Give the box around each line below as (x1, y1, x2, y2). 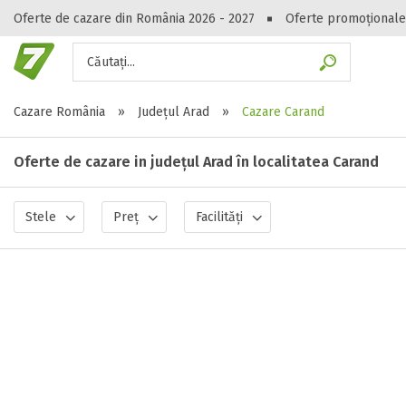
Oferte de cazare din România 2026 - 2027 (14, 11, 255, 26)
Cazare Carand (242, 104, 324, 120)
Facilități (196, 209, 243, 225)
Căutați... (87, 54, 135, 70)
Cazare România (14, 104, 105, 120)
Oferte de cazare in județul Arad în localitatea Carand (14, 153, 379, 170)
